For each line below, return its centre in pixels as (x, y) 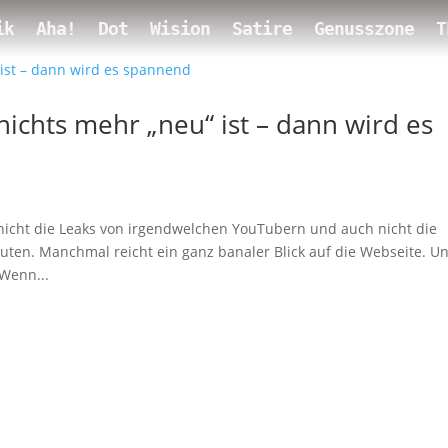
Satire (262, 28)
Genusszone (364, 28)
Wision (180, 28)
